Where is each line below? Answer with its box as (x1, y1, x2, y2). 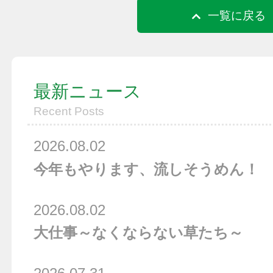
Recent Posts (33, 104, 104, 118)
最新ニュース (33, 82, 141, 102)
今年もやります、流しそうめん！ (33, 160, 259, 177)
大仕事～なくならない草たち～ (33, 224, 243, 241)
